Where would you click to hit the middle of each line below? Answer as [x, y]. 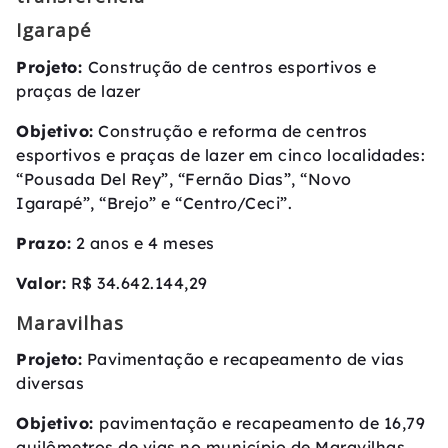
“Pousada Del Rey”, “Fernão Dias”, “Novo [184, 178]
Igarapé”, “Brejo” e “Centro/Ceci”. [154, 202]
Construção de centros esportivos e [232, 66]
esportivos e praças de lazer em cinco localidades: [220, 154]
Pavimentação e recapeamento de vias [243, 359]
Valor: [41, 282]
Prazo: [43, 242]
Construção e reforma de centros [230, 130]
